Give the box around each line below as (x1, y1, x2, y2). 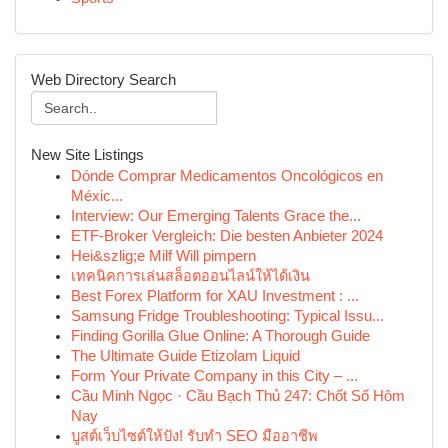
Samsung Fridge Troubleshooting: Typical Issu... (71, 308, 384, 324)
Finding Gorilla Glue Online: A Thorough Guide (71, 328, 370, 344)
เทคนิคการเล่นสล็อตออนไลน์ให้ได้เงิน (71, 268, 310, 284)
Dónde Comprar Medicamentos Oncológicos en (71, 168, 383, 184)
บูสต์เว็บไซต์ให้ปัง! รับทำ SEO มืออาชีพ (71, 428, 318, 444)
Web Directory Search (31, 72, 176, 88)
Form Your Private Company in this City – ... (71, 368, 358, 384)
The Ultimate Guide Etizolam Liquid (71, 348, 300, 364)
